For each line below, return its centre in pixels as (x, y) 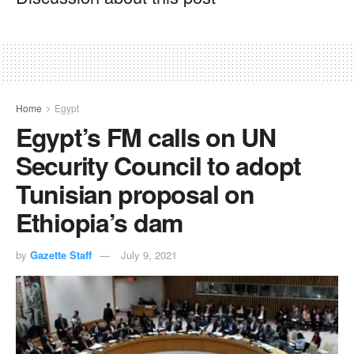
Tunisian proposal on (135, 194)
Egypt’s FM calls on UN (146, 137)
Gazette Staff (61, 255)
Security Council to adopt (158, 166)
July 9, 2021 (149, 255)
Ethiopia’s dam (100, 222)
